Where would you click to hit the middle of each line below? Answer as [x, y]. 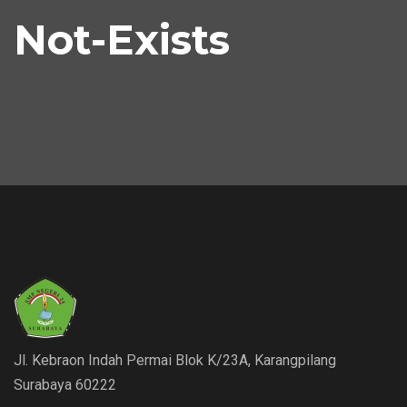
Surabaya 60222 [65, 385]
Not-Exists [122, 40]
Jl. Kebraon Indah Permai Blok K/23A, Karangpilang [175, 360]
